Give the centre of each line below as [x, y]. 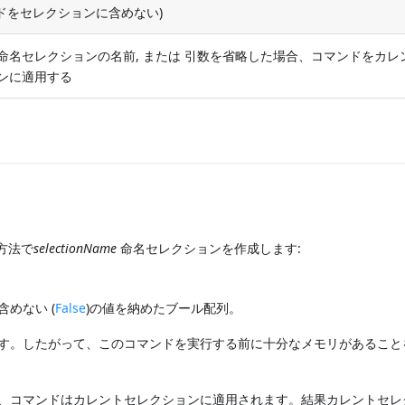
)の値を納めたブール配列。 [164, 307]
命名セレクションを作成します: [209, 248]
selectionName [75, 248]
